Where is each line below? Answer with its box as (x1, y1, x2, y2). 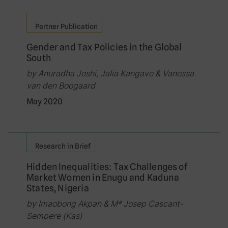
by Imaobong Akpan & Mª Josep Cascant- (26, 198, 183, 209)
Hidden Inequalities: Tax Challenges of (26, 161, 188, 172)
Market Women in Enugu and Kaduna (26, 172, 179, 183)
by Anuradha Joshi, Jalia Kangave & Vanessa (26, 68, 194, 78)
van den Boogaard (26, 80, 95, 91)
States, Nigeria (26, 183, 89, 193)
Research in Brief (35, 142, 91, 150)
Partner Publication (35, 22, 98, 31)
